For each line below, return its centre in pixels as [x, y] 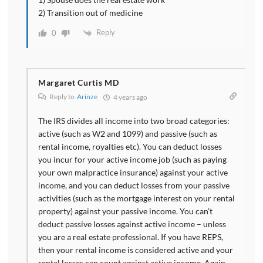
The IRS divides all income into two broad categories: [134, 120]
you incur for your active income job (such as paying [132, 159]
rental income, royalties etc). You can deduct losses [130, 146]
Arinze [87, 96]
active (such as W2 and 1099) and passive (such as [128, 133]
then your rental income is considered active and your [136, 249]
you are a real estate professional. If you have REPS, [131, 237]
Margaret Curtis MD [79, 82]
